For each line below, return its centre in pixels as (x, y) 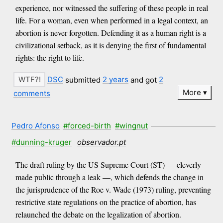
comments (32, 94)
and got (144, 80)
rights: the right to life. (50, 58)
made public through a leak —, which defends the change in (109, 177)
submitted (83, 80)
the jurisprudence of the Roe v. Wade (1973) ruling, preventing (113, 190)
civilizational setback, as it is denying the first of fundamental (111, 45)
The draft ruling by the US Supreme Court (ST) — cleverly (108, 165)
